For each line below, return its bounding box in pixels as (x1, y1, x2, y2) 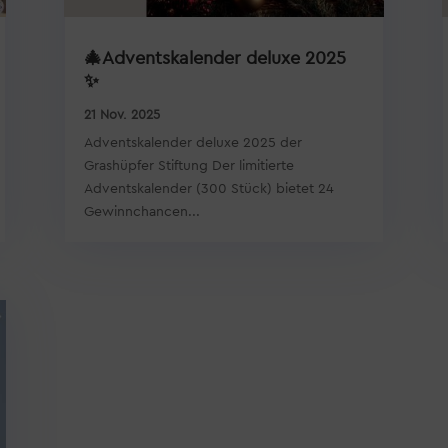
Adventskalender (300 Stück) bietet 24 (83, 181, 334, 196)
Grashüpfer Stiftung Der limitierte (83, 158, 294, 173)
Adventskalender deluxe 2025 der (83, 135, 302, 150)
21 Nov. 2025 (83, 107, 160, 121)
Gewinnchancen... (83, 204, 200, 219)
